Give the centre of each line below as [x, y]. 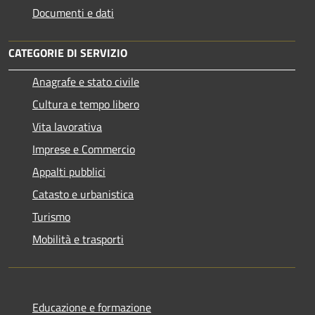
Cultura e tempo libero [86, 104]
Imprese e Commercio [84, 149]
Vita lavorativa [67, 126]
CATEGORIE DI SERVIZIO [68, 52]
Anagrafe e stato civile [86, 81]
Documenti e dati [73, 12]
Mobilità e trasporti [78, 239]
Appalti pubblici [69, 171]
